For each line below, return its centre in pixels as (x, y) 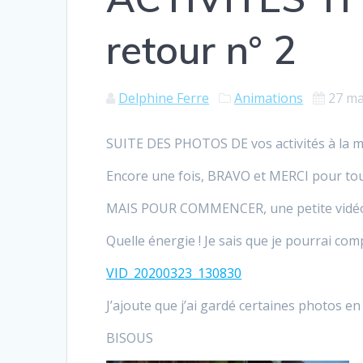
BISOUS (130, 337)
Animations (269, 98)
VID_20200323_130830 (174, 273)
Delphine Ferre (164, 98)
